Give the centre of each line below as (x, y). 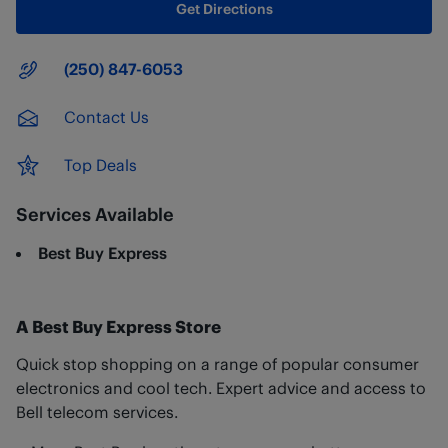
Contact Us (106, 116)
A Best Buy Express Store (118, 326)
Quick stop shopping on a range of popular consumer (217, 363)
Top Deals (100, 164)
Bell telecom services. (97, 411)
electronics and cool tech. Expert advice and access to (221, 387)
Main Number (66, 68)
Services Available (95, 213)
